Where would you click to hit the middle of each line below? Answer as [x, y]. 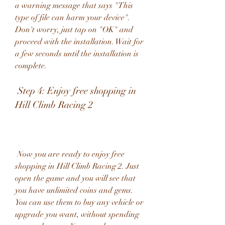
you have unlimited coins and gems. [74, 190]
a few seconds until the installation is [77, 54]
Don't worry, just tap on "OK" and [74, 30]
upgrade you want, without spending [77, 214]
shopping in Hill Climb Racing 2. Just [77, 166]
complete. [31, 66]
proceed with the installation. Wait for [79, 42]
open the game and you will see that [75, 178]
